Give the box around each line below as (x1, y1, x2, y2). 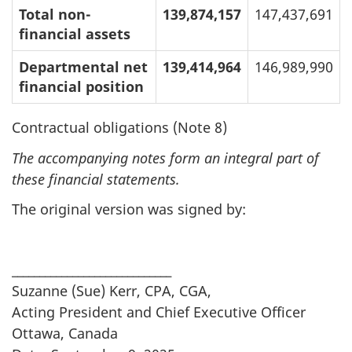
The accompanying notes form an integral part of (12, 148, 319, 167)
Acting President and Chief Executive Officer (12, 302, 306, 322)
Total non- (19, 4, 91, 24)
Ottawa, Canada (12, 324, 118, 343)
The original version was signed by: (12, 200, 246, 219)
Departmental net (19, 57, 148, 76)
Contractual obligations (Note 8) (12, 118, 227, 137)
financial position (19, 76, 144, 96)
